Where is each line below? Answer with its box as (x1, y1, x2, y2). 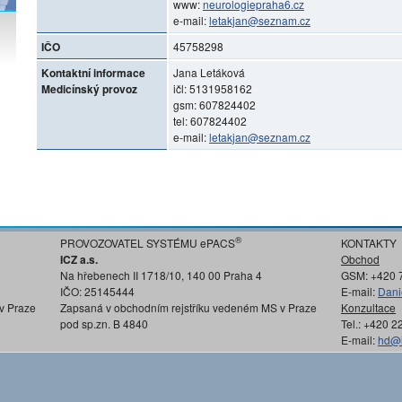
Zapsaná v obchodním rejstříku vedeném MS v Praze (60, 300, 317, 315)
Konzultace (341, 300, 396, 315)
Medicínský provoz (41, 80, 137, 97)
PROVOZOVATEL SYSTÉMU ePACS (60, 235, 235, 250)
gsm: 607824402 (173, 96, 256, 112)
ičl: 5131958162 (173, 80, 252, 96)
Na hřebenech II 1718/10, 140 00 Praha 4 (60, 267, 262, 283)
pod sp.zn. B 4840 (60, 316, 148, 331)
